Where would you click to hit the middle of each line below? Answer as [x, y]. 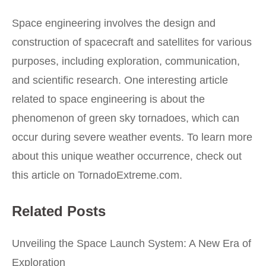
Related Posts [59, 211]
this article [36, 175]
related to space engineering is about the [108, 99]
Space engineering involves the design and [114, 23]
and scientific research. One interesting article [120, 80]
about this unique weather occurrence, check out [127, 156]
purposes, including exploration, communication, [126, 61]
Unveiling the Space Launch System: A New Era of [132, 243]
